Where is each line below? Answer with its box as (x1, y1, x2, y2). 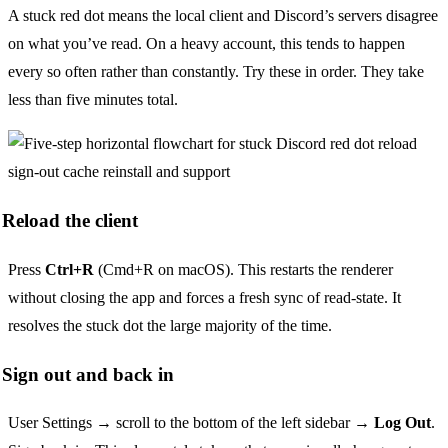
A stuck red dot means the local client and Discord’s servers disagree (8, 7, 438, 25)
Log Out (374, 414, 431, 432)
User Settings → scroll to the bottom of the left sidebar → (8, 414, 374, 432)
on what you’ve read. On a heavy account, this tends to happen (8, 35, 405, 53)
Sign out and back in (2, 363, 174, 385)
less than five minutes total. (8, 91, 178, 109)
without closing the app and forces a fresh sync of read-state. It (8, 288, 401, 306)
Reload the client (2, 210, 138, 232)
